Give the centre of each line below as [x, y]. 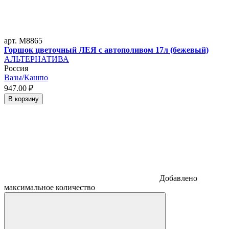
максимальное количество [50, 187]
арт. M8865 [23, 41]
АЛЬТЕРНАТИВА [37, 59]
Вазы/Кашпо [26, 77]
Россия [16, 68]
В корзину [24, 99]
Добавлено [178, 178]
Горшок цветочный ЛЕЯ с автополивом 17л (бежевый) [106, 50]
